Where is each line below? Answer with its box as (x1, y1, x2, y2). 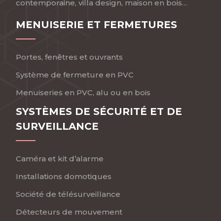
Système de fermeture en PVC (16, 70, 134, 79)
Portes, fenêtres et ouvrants (16, 52, 123, 62)
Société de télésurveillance (16, 189, 120, 199)
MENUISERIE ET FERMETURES (16, 19, 177, 31)
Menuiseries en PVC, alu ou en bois (16, 88, 150, 97)
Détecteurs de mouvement (16, 207, 122, 217)
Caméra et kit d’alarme (16, 154, 104, 163)
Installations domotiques (16, 172, 111, 181)
